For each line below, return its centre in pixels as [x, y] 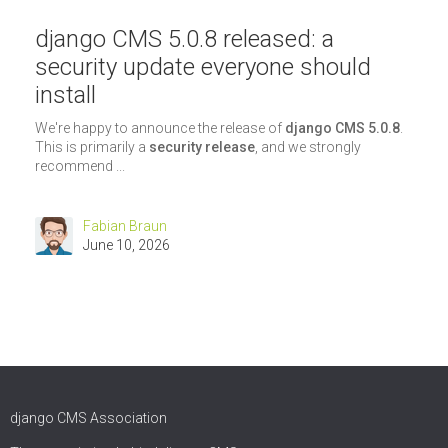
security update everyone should [203, 66]
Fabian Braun [125, 226]
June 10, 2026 [126, 245]
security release [202, 147]
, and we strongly [308, 147]
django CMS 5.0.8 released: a [184, 38]
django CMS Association [88, 418]
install [65, 94]
